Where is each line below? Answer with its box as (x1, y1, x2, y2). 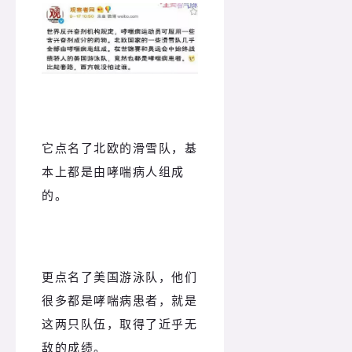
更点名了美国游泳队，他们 (42, 269, 197, 285)
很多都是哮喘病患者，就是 (42, 292, 197, 309)
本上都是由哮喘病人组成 (42, 163, 185, 179)
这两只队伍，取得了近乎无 (42, 316, 197, 332)
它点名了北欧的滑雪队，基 (42, 139, 197, 156)
